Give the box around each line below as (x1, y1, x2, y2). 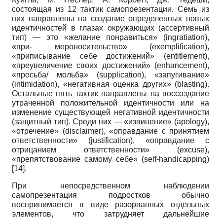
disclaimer (65, 127, 101, 136)
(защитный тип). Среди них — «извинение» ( (12, 117, 177, 126)
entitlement (166, 52, 205, 61)
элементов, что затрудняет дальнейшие (12, 210, 209, 219)
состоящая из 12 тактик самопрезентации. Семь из (12, 5, 209, 14)
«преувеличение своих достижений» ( (12, 61, 157, 70)
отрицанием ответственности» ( (12, 146, 180, 154)
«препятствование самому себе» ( (12, 155, 144, 164)
